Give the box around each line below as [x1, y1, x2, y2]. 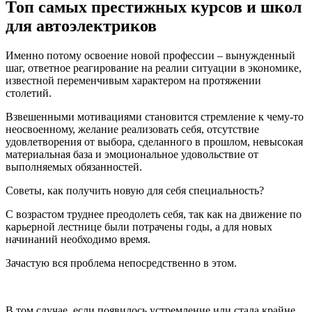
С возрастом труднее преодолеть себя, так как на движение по [6, 208, 302, 220]
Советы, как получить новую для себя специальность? [6, 184, 264, 196]
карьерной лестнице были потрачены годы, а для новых [6, 220, 272, 233]
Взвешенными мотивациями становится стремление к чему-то [6, 110, 304, 123]
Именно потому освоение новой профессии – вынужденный [6, 49, 295, 61]
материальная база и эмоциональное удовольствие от [6, 148, 258, 160]
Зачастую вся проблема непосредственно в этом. [6, 256, 237, 269]
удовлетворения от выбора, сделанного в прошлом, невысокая [6, 135, 303, 148]
